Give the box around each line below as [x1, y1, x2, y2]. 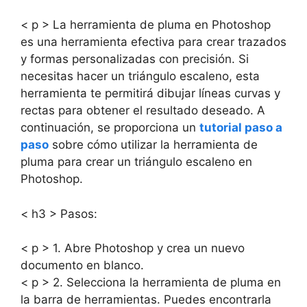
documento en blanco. [21, 258, 144, 272]
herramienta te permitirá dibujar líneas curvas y [21, 86, 280, 100]
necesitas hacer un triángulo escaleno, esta [21, 69, 260, 83]
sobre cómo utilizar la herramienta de [49, 138, 258, 151]
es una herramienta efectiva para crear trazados [21, 35, 286, 49]
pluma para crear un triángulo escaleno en [21, 155, 252, 169]
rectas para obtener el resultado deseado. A [21, 103, 265, 117]
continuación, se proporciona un [21, 121, 199, 134]
